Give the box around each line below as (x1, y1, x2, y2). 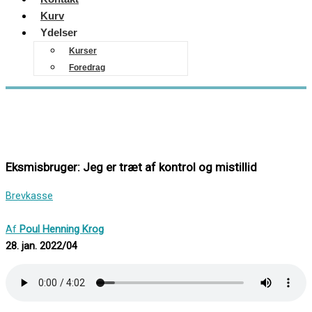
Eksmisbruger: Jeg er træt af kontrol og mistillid (6, 159, 257, 174)
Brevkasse (6, 189, 53, 202)
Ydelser (40, 27, 77, 39)
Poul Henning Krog (19, 222, 104, 235)
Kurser (69, 46, 97, 56)
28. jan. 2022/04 (6, 239, 77, 252)
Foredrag (69, 63, 105, 73)
